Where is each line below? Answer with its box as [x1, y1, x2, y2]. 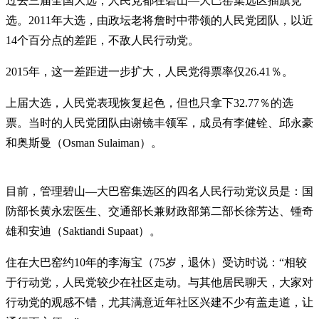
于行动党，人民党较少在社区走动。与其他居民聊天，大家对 [6, 276, 313, 289]
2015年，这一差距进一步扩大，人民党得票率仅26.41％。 [6, 66, 293, 78]
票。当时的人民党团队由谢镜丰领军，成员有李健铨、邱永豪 [6, 117, 313, 130]
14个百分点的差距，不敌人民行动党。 [6, 34, 199, 47]
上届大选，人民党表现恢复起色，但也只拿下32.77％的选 [6, 97, 293, 110]
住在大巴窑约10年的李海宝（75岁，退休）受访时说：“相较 [6, 256, 307, 269]
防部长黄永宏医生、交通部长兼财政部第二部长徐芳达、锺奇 [6, 205, 313, 218]
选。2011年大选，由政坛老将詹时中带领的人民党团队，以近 [6, 14, 313, 27]
